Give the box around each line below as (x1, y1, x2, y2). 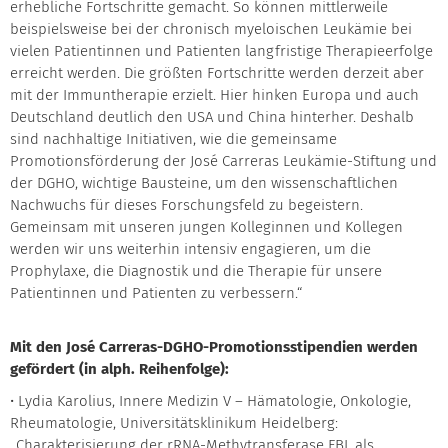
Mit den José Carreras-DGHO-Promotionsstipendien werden (10, 340, 418, 355)
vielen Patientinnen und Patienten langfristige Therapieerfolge (10, 44, 433, 59)
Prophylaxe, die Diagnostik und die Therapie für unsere (10, 264, 382, 279)
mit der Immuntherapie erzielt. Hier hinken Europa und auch (10, 88, 419, 103)
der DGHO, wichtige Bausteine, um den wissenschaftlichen (10, 176, 398, 191)
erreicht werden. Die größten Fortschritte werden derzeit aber (10, 66, 424, 81)
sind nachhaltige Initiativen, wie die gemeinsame (10, 132, 337, 147)
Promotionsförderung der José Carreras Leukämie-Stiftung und (10, 154, 437, 169)
